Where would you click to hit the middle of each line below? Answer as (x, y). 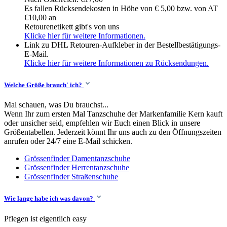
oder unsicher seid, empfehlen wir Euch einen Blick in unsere (102, 123)
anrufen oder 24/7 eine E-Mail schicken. (68, 141)
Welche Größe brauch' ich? (43, 85)
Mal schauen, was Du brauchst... (56, 105)
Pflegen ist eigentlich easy (45, 218)
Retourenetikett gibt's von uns (72, 26)
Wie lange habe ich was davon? (49, 199)
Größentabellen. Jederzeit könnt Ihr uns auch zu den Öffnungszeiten (113, 132)
